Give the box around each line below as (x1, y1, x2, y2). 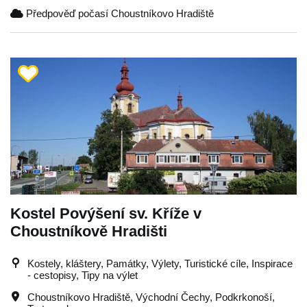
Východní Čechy (136, 291, 210, 303)
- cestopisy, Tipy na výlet (27, 269, 138, 281)
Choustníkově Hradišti (10, 222, 167, 240)
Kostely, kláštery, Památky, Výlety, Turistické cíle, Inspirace (27, 257, 293, 269)
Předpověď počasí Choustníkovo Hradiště (23, 7, 214, 19)
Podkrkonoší (215, 291, 272, 303)
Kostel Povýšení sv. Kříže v (10, 204, 201, 222)
